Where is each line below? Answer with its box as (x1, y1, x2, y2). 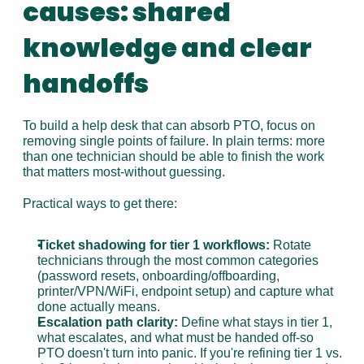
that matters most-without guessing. (22, 165, 225, 179)
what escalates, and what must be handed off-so (37, 331, 314, 344)
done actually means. (37, 300, 160, 314)
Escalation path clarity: (37, 315, 178, 329)
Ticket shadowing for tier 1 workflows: (37, 238, 270, 252)
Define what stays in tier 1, (177, 315, 332, 329)
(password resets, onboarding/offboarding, (37, 269, 279, 283)
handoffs (22, 65, 149, 102)
